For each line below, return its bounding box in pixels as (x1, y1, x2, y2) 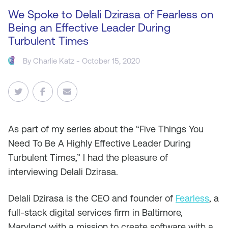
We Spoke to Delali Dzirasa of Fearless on (8, 8, 214, 21)
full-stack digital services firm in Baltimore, (8, 207, 183, 218)
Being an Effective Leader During (8, 21, 170, 34)
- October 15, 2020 (74, 56, 140, 65)
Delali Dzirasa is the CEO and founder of (8, 193, 176, 204)
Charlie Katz (33, 56, 75, 65)
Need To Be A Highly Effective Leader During (8, 138, 191, 149)
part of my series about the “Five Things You (21, 124, 204, 134)
